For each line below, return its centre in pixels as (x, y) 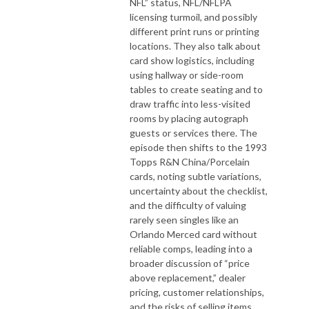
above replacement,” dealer (188, 277)
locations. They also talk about (195, 46)
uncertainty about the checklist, (199, 190)
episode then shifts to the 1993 (198, 147)
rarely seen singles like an (184, 219)
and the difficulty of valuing (188, 205)
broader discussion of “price (190, 263)
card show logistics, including (192, 60)
